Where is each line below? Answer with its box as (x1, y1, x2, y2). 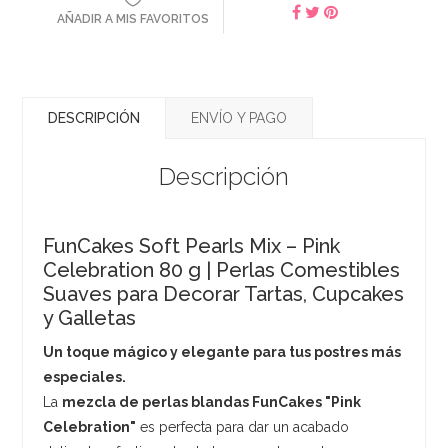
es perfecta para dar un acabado (136, 418, 350, 435)
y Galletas (43, 305, 137, 330)
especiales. (43, 368, 127, 385)
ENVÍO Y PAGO (191, 109, 288, 126)
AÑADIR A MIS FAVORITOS (57, 11, 210, 26)
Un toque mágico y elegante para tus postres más (43, 343, 402, 360)
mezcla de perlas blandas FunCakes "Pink (62, 393, 362, 410)
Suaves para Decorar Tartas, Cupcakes (43, 281, 405, 306)
